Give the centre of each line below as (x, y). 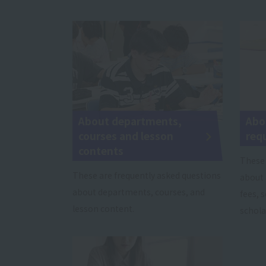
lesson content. (103, 209)
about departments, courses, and (139, 192)
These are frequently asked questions (147, 175)
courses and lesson (126, 136)
